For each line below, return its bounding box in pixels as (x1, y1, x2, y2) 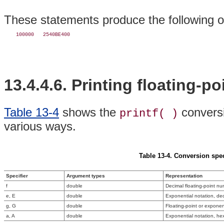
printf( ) (119, 107, 178, 119)
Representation (165, 173, 202, 179)
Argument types (66, 173, 105, 179)
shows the (59, 105, 119, 119)
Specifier (6, 173, 28, 179)
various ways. (4, 119, 76, 133)
